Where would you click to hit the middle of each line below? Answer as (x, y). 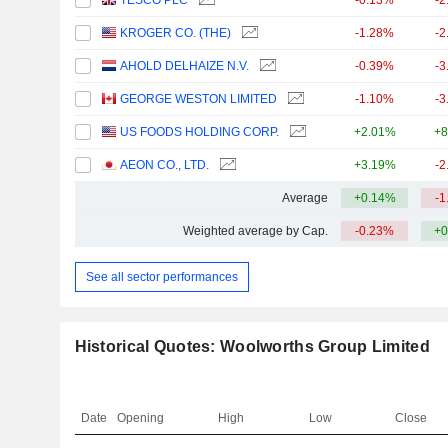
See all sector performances (161, 276)
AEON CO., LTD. (165, 165)
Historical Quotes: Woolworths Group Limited (252, 347)
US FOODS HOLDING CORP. (200, 132)
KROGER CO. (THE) (176, 33)
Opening (140, 418)
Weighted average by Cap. (255, 231)
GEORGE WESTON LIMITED (199, 99)
